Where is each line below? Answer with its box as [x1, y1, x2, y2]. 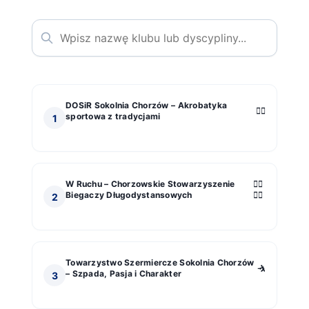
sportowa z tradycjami [66, 111, 161, 122]
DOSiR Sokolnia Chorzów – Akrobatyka [66, 100, 228, 111]
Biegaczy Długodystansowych [66, 190, 192, 201]
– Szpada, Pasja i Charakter [66, 268, 182, 279]
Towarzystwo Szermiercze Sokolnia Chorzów [66, 257, 255, 268]
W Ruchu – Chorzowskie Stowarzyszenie [66, 179, 235, 190]
